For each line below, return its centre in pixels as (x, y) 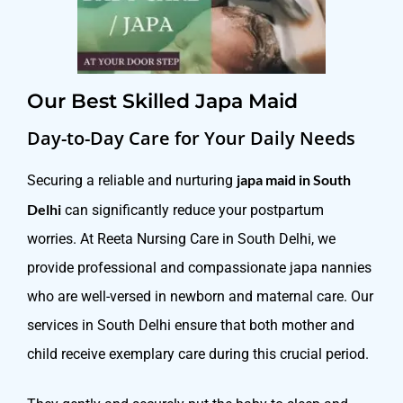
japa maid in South (294, 180)
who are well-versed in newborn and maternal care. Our (200, 297)
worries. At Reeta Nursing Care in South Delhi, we (181, 239)
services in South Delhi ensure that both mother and (191, 326)
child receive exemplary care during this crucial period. (198, 354)
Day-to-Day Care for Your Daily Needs (191, 139)
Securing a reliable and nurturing (132, 181)
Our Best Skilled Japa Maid (162, 102)
